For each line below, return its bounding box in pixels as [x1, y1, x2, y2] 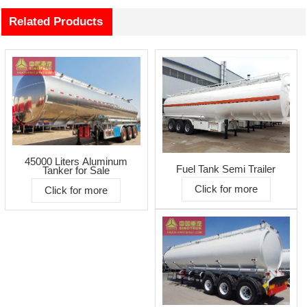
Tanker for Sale [42, 164, 110, 177]
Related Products [9, 14, 103, 28]
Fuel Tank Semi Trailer [176, 162, 276, 175]
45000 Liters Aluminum [25, 156, 128, 168]
